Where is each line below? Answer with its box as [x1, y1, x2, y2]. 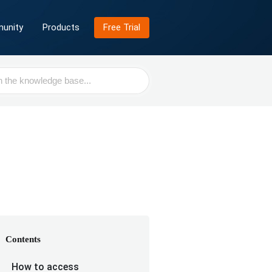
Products [42, 22, 80, 33]
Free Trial [103, 22, 140, 33]
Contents [5, 234, 41, 244]
